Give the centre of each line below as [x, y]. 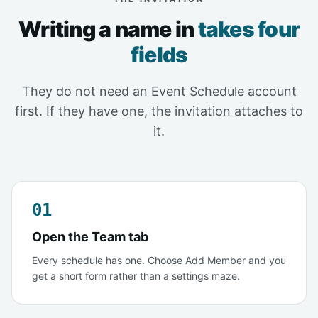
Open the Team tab [90, 236]
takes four [248, 29]
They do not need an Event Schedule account [159, 91]
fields [159, 54]
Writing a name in [108, 29]
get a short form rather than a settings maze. [136, 275]
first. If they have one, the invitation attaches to [159, 111]
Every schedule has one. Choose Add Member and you [159, 260]
